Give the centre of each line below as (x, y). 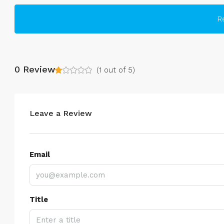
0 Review (35, 69)
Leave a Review (61, 113)
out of (115, 70)
